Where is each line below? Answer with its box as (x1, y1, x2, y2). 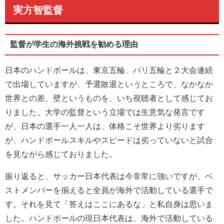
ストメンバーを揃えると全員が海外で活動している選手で (5, 185, 213, 194)
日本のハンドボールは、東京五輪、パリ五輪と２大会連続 (5, 65, 213, 74)
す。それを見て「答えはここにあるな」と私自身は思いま (5, 199, 213, 208)
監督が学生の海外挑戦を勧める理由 (9, 40, 138, 49)
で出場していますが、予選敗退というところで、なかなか (5, 79, 213, 88)
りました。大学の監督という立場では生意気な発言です (5, 107, 205, 116)
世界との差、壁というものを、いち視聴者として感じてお (5, 93, 213, 102)
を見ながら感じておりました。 (5, 149, 117, 158)
